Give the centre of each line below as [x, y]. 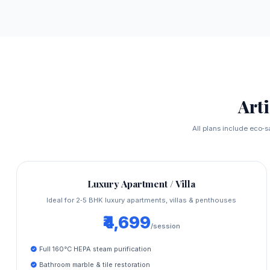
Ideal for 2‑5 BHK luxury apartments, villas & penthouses [142, 200]
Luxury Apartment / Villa [142, 183]
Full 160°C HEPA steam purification [96, 249]
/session [165, 226]
